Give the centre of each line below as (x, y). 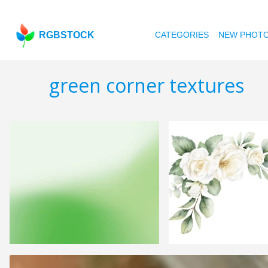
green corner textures (147, 86)
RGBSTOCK (67, 35)
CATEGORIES (182, 35)
